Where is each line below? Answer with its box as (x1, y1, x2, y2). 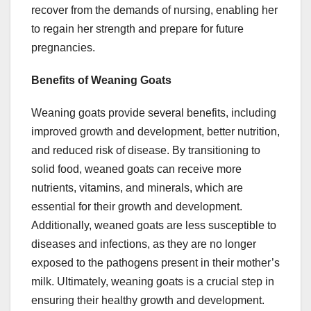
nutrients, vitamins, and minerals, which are (31, 182, 243, 194)
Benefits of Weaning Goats (31, 74, 171, 87)
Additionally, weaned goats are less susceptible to (31, 219, 276, 232)
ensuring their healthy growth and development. (31, 294, 264, 307)
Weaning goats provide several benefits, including (31, 107, 276, 119)
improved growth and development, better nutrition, (31, 126, 280, 138)
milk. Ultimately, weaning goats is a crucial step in (31, 276, 274, 288)
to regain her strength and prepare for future (31, 23, 244, 35)
